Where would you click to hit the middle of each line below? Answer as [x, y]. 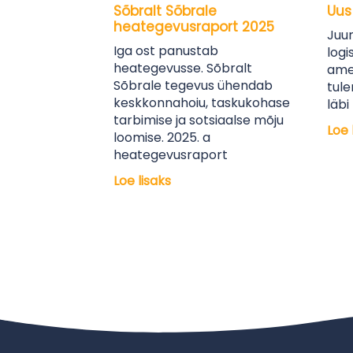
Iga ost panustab [166, 51]
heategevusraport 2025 [194, 27]
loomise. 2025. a [162, 137]
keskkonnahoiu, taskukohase [202, 103]
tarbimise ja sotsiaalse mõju [199, 120]
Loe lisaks [143, 181]
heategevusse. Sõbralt [183, 68]
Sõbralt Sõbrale [165, 11]
